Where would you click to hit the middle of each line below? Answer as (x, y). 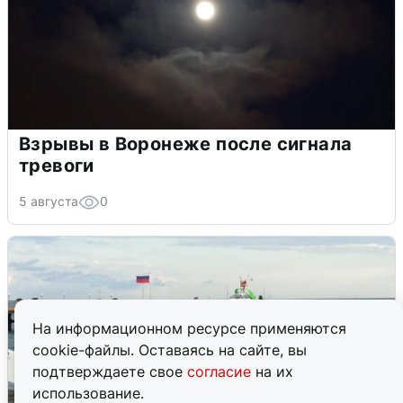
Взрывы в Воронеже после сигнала (186, 144)
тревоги (57, 166)
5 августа (49, 201)
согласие (221, 372)
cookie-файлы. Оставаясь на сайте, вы (170, 350)
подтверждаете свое (110, 372)
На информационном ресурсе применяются (189, 328)
